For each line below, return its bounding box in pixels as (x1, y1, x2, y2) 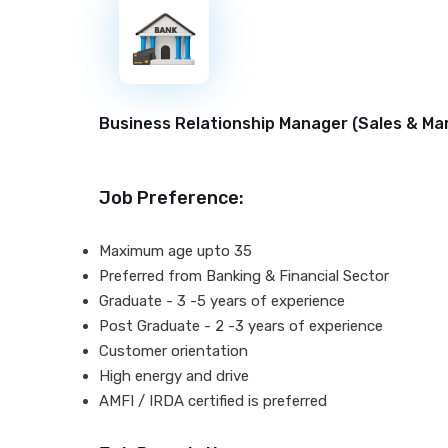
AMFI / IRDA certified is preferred (99, 392, 327, 410)
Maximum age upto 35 (99, 242, 252, 260)
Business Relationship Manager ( (99, 114, 358, 133)
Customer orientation (99, 342, 248, 360)
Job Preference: (99, 187, 244, 209)
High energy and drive (99, 367, 249, 385)
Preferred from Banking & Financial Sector (99, 267, 389, 285)
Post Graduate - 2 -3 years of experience (99, 317, 383, 335)
